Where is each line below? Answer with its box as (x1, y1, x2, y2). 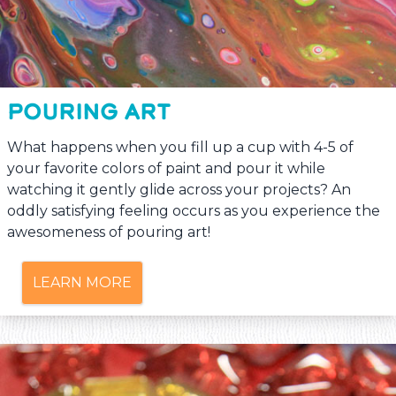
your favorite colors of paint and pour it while (7, 159, 325, 177)
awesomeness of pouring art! (7, 223, 210, 240)
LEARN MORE (33, 273, 132, 291)
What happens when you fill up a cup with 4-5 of (7, 138, 354, 156)
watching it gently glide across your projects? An (7, 180, 351, 198)
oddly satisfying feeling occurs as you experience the (7, 202, 380, 219)
